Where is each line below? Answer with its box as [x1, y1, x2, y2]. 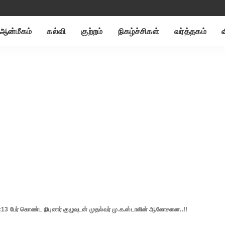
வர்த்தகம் [174, 26, 206, 36]
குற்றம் [81, 26, 103, 36]
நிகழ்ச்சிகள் [118, 26, 159, 36]
